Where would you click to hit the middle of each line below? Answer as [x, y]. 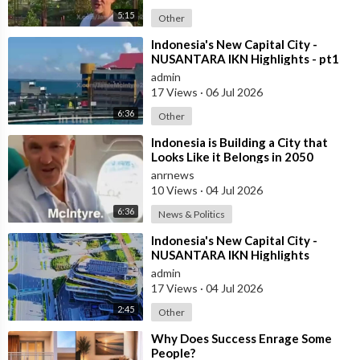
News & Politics [192, 214]
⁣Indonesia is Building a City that [239, 142]
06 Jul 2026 [233, 92]
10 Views [176, 190]
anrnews [173, 174]
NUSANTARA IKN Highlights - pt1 [245, 58]
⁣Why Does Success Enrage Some [241, 338]
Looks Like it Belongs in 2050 [232, 156]
